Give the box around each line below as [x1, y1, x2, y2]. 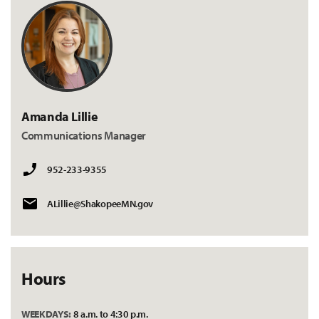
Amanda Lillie [21, 108, 98, 125]
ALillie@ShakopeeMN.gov [47, 197, 153, 210]
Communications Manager [21, 128, 146, 142]
